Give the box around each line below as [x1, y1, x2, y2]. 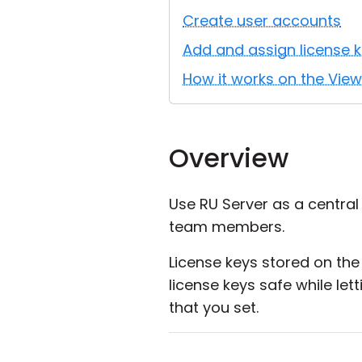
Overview [169, 140, 288, 176]
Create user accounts [183, 11, 341, 31]
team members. [169, 217, 284, 237]
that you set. [169, 297, 259, 318]
